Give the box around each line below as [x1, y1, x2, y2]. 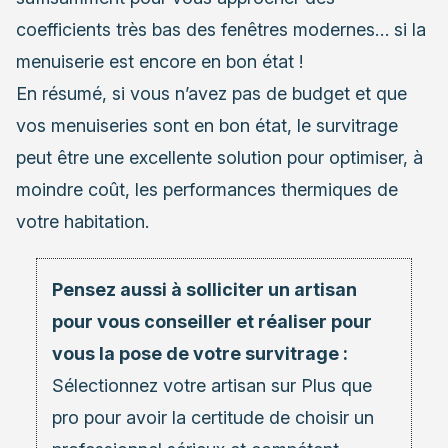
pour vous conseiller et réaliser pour [52, 310, 372, 332]
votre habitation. [16, 210, 149, 232]
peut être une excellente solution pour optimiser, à [16, 146, 423, 168]
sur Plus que [266, 374, 372, 396]
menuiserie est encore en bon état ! [16, 50, 303, 72]
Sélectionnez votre [52, 374, 211, 396]
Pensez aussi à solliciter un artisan [52, 278, 357, 300]
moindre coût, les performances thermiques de [16, 178, 398, 200]
